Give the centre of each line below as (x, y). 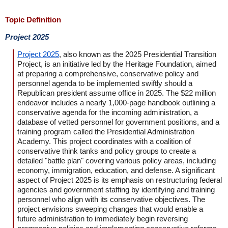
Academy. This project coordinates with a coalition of (104, 141)
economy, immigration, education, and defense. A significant (116, 170)
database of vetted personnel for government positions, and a (118, 122)
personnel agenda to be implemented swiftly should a (105, 83)
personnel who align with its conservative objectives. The (111, 199)
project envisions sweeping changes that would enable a (110, 209)
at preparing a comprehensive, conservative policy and (108, 74)
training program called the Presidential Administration (106, 132)
